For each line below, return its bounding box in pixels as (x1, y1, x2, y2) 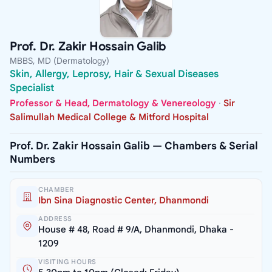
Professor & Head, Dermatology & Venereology (10, 98, 216, 109)
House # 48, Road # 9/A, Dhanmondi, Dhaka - (38, 224, 234, 236)
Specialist (10, 82, 54, 95)
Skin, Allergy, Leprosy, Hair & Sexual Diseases (10, 68, 219, 81)
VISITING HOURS (38, 257, 97, 267)
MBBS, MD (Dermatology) (10, 55, 109, 67)
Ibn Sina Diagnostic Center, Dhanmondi (38, 195, 209, 206)
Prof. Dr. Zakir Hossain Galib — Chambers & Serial (10, 140, 258, 153)
